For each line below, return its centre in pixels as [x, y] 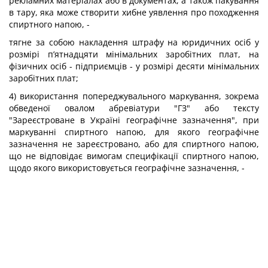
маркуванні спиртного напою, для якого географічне [134, 132]
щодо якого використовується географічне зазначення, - [127, 168]
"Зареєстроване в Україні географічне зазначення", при [134, 120]
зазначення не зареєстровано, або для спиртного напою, [134, 144]
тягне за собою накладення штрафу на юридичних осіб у [134, 42]
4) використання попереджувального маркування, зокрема [134, 96]
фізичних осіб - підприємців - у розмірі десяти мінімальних [134, 66]
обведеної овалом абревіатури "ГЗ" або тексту [134, 108]
